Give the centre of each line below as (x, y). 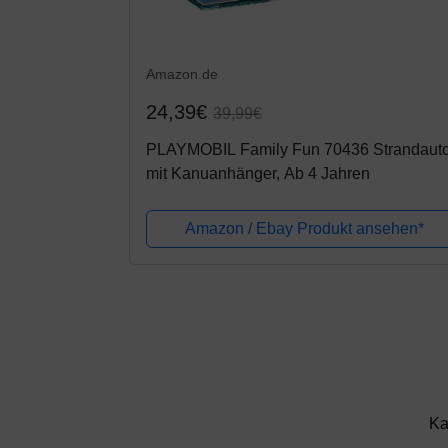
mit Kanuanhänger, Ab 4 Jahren (257, 173)
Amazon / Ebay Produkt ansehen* (305, 228)
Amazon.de (181, 73)
